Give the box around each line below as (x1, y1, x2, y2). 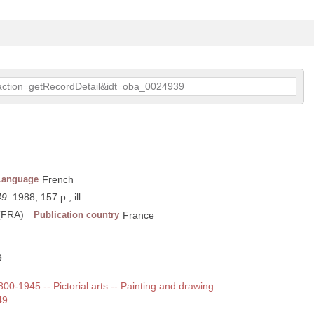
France (123, 210, 154, 221)
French (42, 174, 74, 186)
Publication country (34, 210, 119, 221)
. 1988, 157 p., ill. (7, 191, 83, 203)
